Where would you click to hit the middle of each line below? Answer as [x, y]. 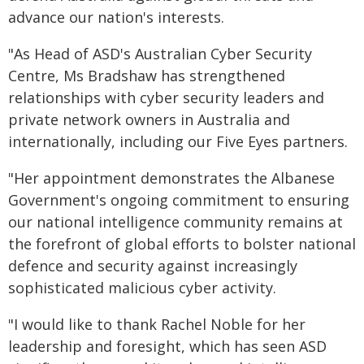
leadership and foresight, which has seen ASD [167, 346]
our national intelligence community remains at [175, 222]
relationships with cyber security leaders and [166, 97]
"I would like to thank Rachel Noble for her [157, 324]
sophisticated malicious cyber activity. [142, 288]
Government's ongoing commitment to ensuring [179, 200]
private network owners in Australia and [149, 119]
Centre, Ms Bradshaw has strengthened [147, 76]
